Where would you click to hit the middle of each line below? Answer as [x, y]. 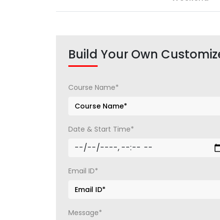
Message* [85, 213]
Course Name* [94, 87]
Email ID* [83, 171]
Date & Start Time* [101, 129]
